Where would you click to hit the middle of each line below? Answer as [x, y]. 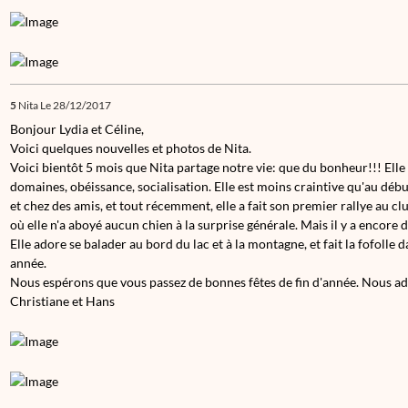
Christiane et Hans [62, 301]
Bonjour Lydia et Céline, [77, 128]
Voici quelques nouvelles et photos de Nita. [131, 148]
